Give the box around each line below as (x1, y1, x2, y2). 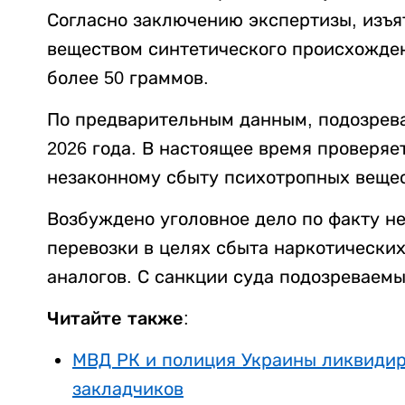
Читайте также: (47, 308, 189, 329)
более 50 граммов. (47, 68, 209, 89)
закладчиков (72, 379, 184, 400)
